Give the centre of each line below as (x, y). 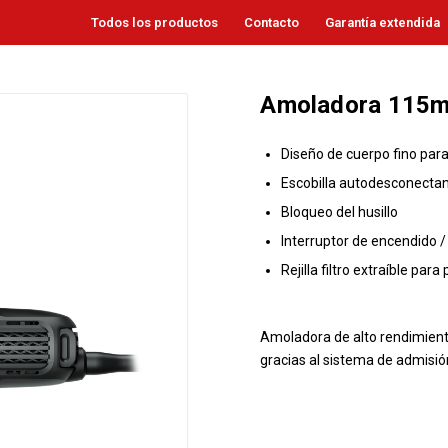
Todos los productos (154, 22)
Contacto (271, 22)
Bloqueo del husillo (340, 211)
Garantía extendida (382, 22)
